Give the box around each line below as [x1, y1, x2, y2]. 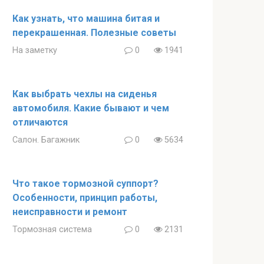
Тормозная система [12, 225, 92, 235]
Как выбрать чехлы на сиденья [12, 88, 157, 100]
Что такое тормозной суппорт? [12, 178, 159, 190]
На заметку [12, 45, 57, 56]
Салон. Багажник [12, 135, 80, 146]
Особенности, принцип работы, [12, 192, 157, 204]
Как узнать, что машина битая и [12, 13, 160, 25]
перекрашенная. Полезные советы [12, 27, 176, 39]
